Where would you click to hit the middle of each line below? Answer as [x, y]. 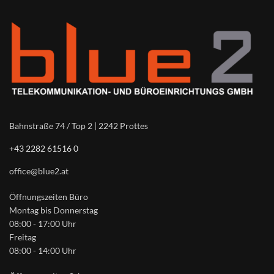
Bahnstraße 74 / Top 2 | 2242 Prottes [79, 125]
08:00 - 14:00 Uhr [43, 250]
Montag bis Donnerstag [54, 210]
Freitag [23, 237]
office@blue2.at [39, 171]
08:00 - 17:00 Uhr [43, 223]
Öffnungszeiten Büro [49, 196]
